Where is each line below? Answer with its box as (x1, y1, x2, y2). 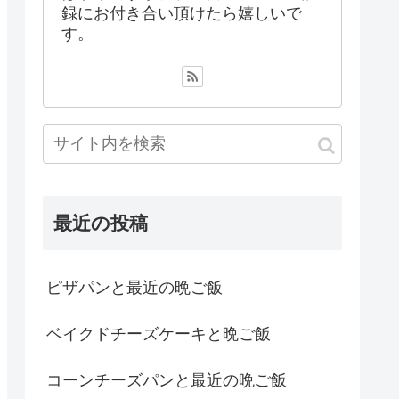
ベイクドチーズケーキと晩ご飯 (46, 324, 271, 343)
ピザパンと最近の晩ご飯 (46, 278, 223, 297)
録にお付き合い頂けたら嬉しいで (61, 4, 302, 23)
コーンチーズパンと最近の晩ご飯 (46, 370, 287, 389)
